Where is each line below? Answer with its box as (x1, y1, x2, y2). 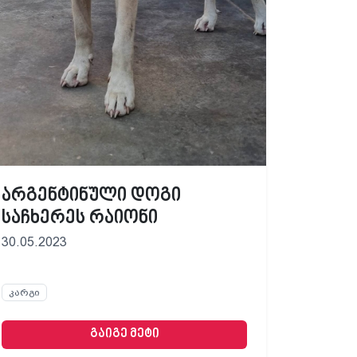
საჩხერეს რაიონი (2, 206, 158, 229)
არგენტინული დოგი (2, 184, 181, 207)
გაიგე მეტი (89, 327, 159, 343)
